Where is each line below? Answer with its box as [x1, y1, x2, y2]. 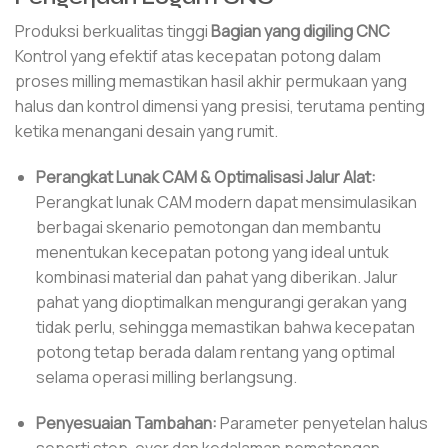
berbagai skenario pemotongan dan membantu [35, 216, 381, 239]
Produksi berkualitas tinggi [15, 20, 211, 43]
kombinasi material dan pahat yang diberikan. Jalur [35, 266, 398, 289]
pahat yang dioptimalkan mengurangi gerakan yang [35, 291, 407, 314]
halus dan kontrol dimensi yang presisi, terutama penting [15, 95, 425, 118]
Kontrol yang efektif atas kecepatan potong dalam [15, 45, 381, 68]
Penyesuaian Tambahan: [35, 411, 217, 434]
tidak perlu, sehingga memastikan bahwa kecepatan [35, 316, 415, 339]
